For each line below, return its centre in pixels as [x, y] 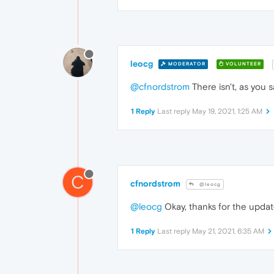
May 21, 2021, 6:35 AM [228, 231]
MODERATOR [186, 64]
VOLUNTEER [243, 64]
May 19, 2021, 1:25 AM [227, 111]
